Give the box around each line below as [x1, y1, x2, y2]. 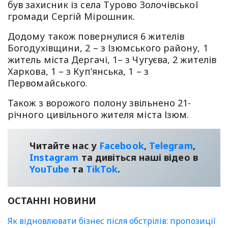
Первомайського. [8, 76, 88, 89]
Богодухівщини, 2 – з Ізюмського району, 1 [8, 41, 208, 54]
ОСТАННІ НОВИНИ [8, 194, 97, 207]
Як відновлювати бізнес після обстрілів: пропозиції [8, 215, 216, 226]
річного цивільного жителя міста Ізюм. [8, 108, 189, 121]
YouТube [29, 163, 70, 176]
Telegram [149, 139, 193, 152]
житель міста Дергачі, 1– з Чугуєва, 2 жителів [8, 53, 217, 66]
